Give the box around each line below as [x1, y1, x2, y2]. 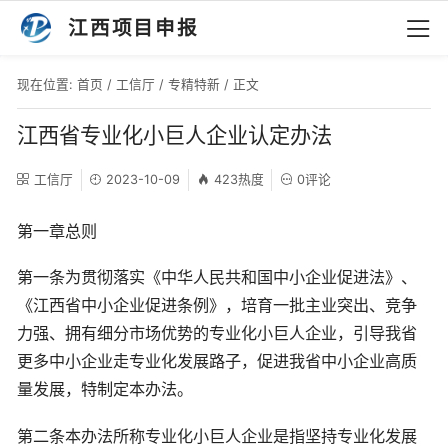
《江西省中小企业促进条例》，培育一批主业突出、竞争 [17, 295, 417, 316]
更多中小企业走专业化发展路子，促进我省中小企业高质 [17, 351, 417, 372]
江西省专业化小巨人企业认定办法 [17, 121, 332, 148]
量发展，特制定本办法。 [17, 379, 193, 400]
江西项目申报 [68, 16, 199, 40]
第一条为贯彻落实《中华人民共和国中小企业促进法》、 [17, 267, 417, 288]
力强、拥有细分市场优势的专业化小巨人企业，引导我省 [17, 323, 417, 344]
